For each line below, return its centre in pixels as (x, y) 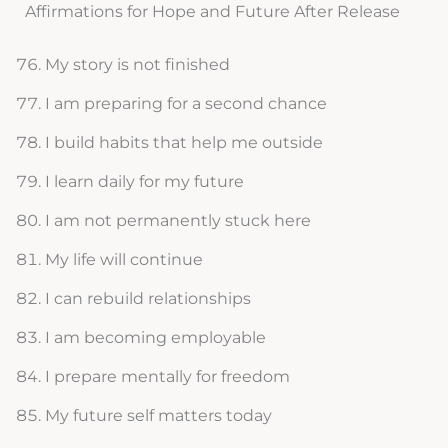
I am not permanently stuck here (177, 221)
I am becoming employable (155, 338)
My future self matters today (158, 416)
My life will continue (123, 260)
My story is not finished (137, 65)
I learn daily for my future (144, 182)
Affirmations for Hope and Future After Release (212, 12)
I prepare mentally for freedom (167, 377)
